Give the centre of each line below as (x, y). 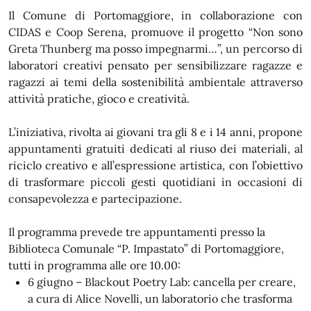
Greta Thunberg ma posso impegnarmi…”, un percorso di (155, 49)
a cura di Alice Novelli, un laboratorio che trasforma (160, 299)
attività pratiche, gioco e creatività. (99, 99)
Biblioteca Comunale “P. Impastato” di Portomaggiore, (146, 249)
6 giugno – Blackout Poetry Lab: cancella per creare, (162, 282)
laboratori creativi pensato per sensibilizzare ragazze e (155, 65)
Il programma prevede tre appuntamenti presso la (137, 232)
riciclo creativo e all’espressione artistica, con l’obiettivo (155, 165)
